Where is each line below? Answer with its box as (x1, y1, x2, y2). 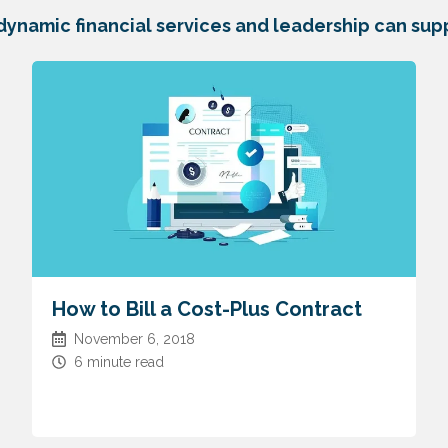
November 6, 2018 (73, 331, 195, 348)
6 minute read (73, 354, 164, 371)
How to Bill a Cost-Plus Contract (51, 297, 362, 322)
